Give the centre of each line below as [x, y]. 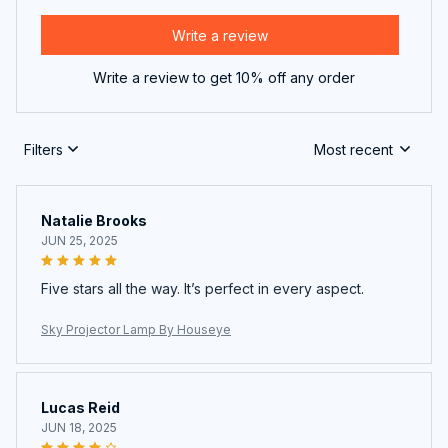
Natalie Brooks [94, 221]
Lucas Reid [80, 408]
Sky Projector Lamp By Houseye [136, 330]
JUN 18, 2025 [79, 428]
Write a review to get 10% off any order [224, 78]
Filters [43, 149]
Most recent [353, 149]
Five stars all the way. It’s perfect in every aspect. [202, 289]
